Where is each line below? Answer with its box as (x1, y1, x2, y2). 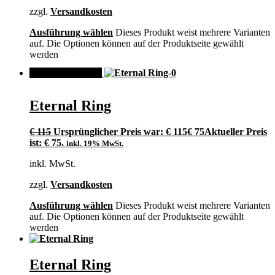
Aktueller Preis (204, 126, 267, 137)
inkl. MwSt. (29, 158, 76, 169)
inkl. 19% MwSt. (66, 139, 123, 149)
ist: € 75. (29, 137, 64, 149)
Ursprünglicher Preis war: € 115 (53, 126, 187, 137)
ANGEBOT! (39, 68, 92, 79)
